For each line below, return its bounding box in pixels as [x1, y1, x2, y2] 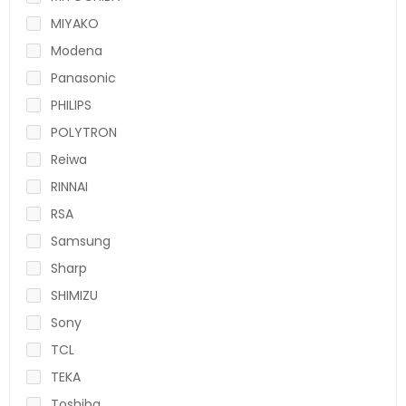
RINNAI [51, 177, 88, 196]
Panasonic [51, 68, 116, 87]
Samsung [51, 231, 111, 250]
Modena [51, 41, 102, 60]
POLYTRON [51, 122, 117, 141]
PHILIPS [51, 95, 92, 114]
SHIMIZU [51, 285, 98, 304]
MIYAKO [51, 14, 99, 33]
